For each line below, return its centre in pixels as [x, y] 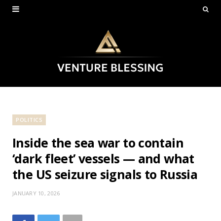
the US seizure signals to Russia [105, 174]
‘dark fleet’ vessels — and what [103, 158]
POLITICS [29, 119]
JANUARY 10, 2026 [36, 193]
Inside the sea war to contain [98, 142]
